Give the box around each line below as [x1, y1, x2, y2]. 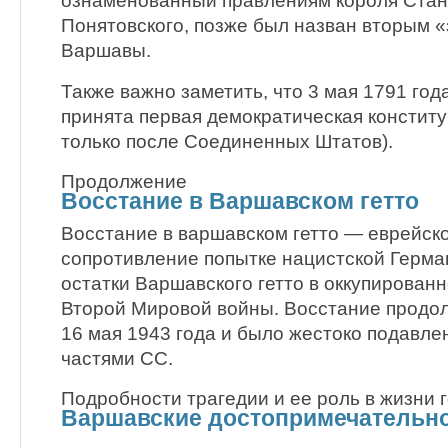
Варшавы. [61, 40, 151, 62]
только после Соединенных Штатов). [61, 130, 393, 152]
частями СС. [61, 347, 173, 369]
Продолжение [61, 170, 187, 192]
